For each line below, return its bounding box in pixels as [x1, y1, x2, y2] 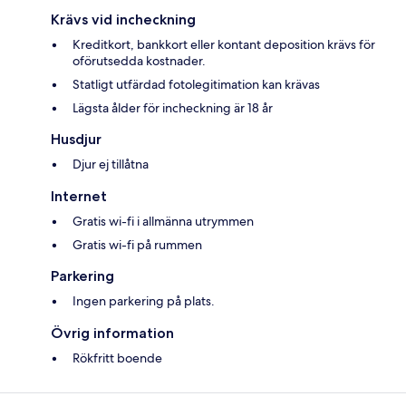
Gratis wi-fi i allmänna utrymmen [72, 213, 254, 230]
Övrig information [51, 324, 174, 343]
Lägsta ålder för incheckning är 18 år [72, 100, 273, 117]
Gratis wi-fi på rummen [72, 237, 202, 254]
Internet [51, 188, 107, 206]
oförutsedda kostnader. [72, 53, 206, 70]
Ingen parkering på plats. [72, 293, 215, 310]
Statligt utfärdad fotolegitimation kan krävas [72, 76, 320, 93]
